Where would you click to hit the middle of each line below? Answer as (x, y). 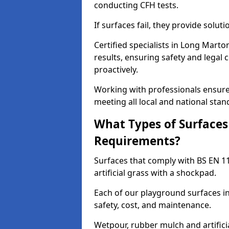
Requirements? (137, 141)
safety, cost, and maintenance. (153, 205)
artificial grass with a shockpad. (155, 173)
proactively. (116, 70)
